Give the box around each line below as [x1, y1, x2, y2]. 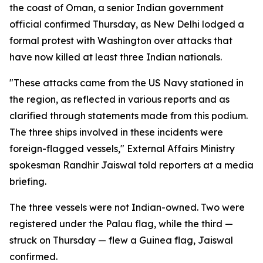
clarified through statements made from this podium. [9, 110, 248, 122]
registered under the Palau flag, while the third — [9, 218, 233, 230]
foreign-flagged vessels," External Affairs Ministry [9, 143, 235, 154]
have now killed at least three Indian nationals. [9, 51, 222, 63]
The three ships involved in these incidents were [9, 126, 223, 138]
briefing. [9, 176, 46, 187]
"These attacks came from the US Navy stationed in [9, 77, 244, 89]
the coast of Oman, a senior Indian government [9, 2, 224, 14]
